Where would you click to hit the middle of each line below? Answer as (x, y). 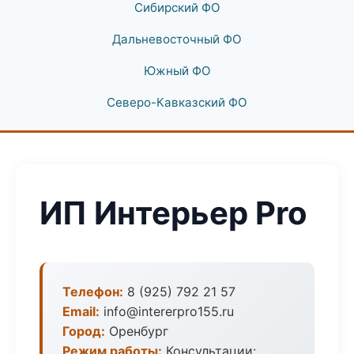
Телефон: (93, 292)
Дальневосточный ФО (177, 39)
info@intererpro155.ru (167, 311)
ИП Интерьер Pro (173, 213)
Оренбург (137, 331)
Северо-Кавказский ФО (177, 102)
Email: (81, 311)
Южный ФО (177, 71)
